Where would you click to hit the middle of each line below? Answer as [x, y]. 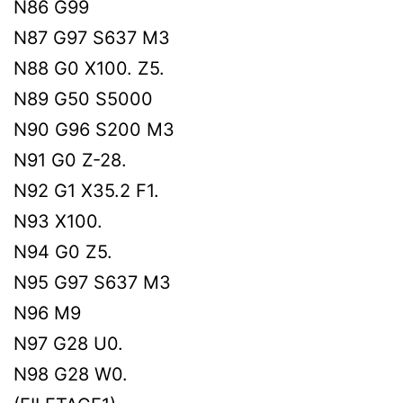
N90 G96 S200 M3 [94, 129]
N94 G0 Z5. [63, 251]
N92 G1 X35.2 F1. [86, 190]
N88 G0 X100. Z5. [89, 68]
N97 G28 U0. [68, 343]
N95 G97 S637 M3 [92, 282]
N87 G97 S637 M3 [92, 37]
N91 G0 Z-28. [70, 160]
